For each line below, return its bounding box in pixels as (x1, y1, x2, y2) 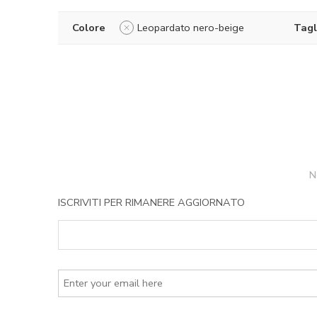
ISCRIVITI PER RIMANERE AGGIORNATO (58, 195, 245, 209)
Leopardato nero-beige (137, 20, 244, 35)
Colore (72, 20, 105, 35)
